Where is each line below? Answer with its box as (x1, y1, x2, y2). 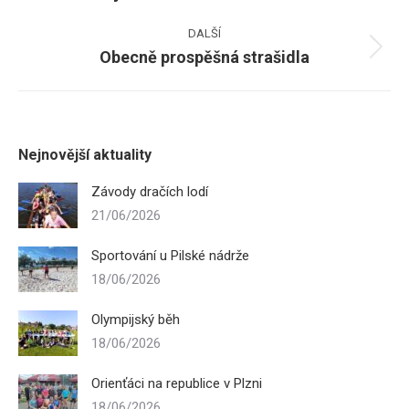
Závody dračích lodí (91, 184, 208, 200)
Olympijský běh (91, 311, 180, 328)
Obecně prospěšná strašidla (100, 47, 309, 67)
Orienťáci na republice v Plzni (91, 375, 262, 392)
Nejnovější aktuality (18, 146, 152, 163)
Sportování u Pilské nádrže (91, 247, 249, 264)
